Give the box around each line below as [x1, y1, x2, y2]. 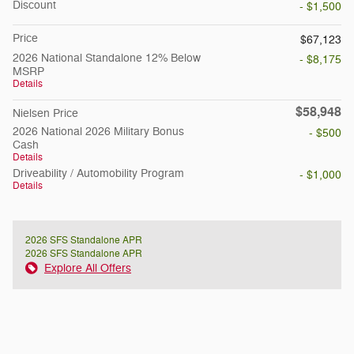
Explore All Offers [44, 261, 131, 275]
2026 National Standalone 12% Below [13, 51, 201, 65]
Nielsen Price [13, 106, 78, 120]
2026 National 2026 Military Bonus [13, 124, 184, 138]
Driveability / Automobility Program [13, 166, 184, 180]
